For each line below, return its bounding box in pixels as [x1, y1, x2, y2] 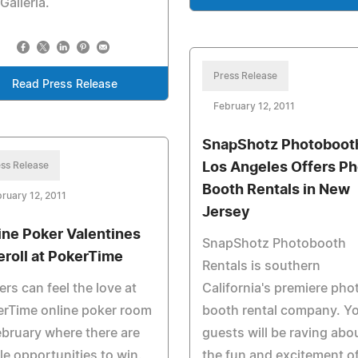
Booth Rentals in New [201, 183, 350, 197]
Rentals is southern [201, 260, 320, 272]
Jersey [201, 205, 250, 220]
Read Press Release [11, 79, 117, 90]
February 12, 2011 [213, 101, 295, 111]
